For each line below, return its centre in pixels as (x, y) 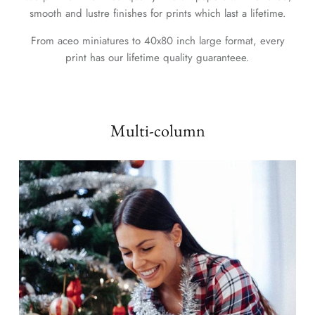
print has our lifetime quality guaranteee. (157, 58)
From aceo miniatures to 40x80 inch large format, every (157, 41)
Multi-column (157, 131)
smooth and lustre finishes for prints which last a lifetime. (157, 14)
